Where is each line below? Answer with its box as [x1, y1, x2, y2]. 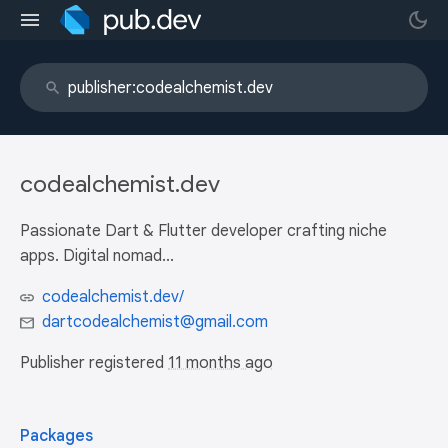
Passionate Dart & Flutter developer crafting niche [20, 221, 387, 241]
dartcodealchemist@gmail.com [42, 312, 268, 332]
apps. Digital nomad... [20, 246, 174, 266]
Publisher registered [20, 353, 168, 373]
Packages [20, 426, 93, 446]
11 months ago [168, 353, 273, 373]
